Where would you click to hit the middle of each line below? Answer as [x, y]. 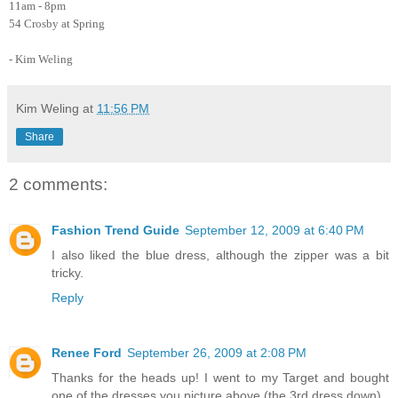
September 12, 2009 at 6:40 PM [275, 231]
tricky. [68, 273]
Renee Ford [87, 353]
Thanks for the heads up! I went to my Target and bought [220, 378]
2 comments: [58, 184]
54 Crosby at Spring [57, 23]
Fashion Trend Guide [115, 231]
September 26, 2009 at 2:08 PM [217, 353]
